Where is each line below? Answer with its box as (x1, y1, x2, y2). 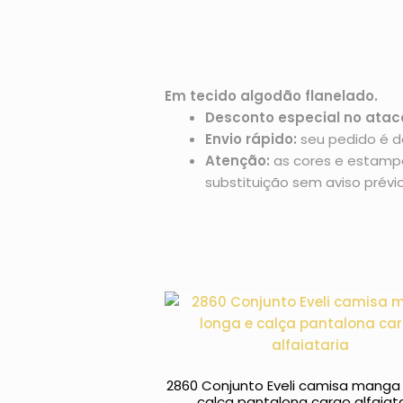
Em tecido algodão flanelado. (165, 86, 379, 106)
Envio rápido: (205, 130, 298, 149)
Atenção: (205, 151, 271, 171)
